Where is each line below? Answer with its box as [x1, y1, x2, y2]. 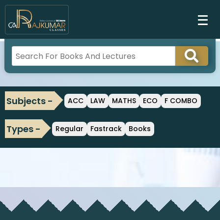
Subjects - [6, 94, 53, 107]
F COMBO [165, 95, 197, 106]
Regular [55, 123, 83, 134]
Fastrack [90, 123, 122, 134]
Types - [6, 122, 41, 135]
